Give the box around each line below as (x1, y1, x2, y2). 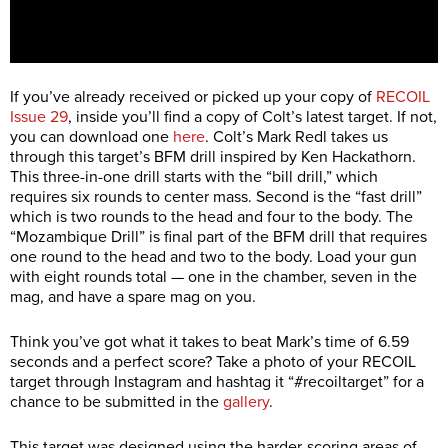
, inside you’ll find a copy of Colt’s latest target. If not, (68, 106, 437, 127)
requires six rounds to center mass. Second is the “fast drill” (10, 186, 422, 207)
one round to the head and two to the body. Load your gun (10, 246, 417, 267)
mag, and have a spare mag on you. (10, 286, 256, 307)
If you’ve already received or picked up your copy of (10, 86, 376, 107)
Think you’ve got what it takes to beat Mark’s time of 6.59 (10, 331, 409, 352)
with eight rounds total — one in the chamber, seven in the (10, 266, 417, 287)
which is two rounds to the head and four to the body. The (10, 206, 413, 227)
